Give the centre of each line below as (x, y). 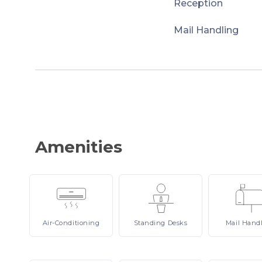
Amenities (79, 147)
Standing (151, 223)
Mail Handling (206, 30)
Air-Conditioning (71, 223)
